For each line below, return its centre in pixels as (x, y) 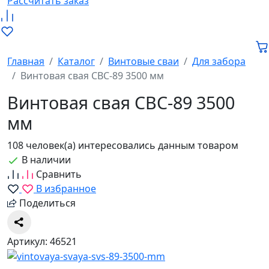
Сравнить (59, 174)
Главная (26, 61)
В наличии (46, 159)
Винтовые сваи (144, 61)
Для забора (219, 61)
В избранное (66, 188)
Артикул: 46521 (42, 241)
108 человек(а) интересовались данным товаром (123, 145)
